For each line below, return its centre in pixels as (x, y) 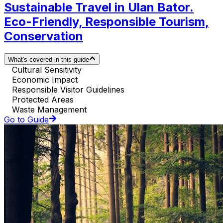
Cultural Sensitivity (47, 69)
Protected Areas (43, 99)
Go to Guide (26, 119)
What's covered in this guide (49, 59)
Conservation (44, 36)
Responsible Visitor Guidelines (68, 89)
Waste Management (49, 109)
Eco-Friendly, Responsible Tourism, (107, 22)
